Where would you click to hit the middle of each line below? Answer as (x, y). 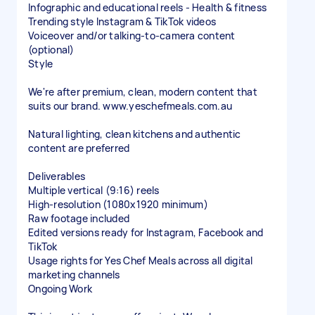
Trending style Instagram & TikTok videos (122, 21)
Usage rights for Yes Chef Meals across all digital (141, 261)
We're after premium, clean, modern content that (143, 92)
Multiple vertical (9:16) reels (94, 190)
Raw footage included (79, 218)
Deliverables (57, 176)
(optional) (51, 50)
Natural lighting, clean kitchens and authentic (135, 134)
